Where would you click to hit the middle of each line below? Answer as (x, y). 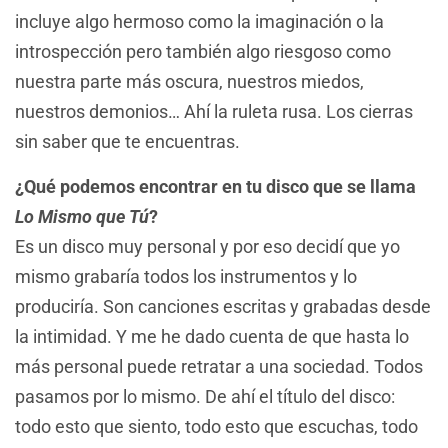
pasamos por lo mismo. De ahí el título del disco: (205, 396)
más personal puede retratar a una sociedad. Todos (219, 366)
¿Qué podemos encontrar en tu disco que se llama (215, 186)
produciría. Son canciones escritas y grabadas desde (223, 306)
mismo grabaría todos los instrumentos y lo (186, 276)
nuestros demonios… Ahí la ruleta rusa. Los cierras (214, 112)
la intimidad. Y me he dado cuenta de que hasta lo (212, 336)
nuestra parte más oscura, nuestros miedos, (189, 82)
